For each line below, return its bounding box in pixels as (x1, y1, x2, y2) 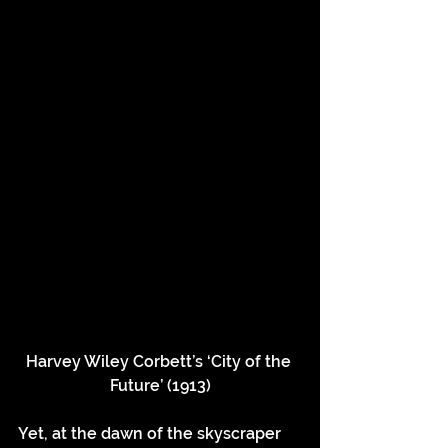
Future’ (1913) (109, 376, 211, 396)
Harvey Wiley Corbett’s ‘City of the (25, 352, 295, 372)
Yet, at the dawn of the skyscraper (18, 424, 285, 444)
